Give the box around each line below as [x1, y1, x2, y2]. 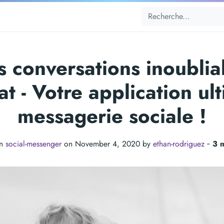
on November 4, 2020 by [61, 138, 153, 149]
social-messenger [5, 138, 61, 149]
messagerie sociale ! [17, 101, 206, 130]
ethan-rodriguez [153, 138, 204, 149]
